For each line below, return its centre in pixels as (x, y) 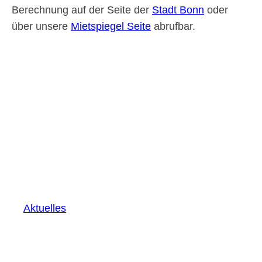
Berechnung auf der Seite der (82, 10)
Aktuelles (45, 208)
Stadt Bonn (178, 10)
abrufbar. (173, 26)
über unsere (41, 26)
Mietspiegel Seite (111, 26)
